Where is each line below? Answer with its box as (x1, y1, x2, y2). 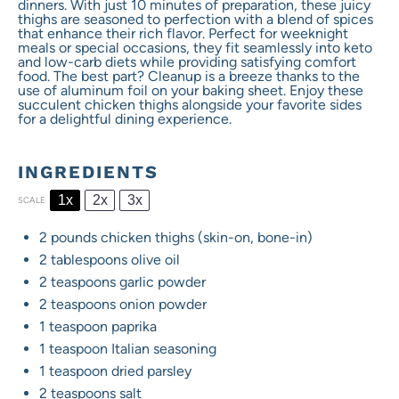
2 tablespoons (39, 251, 127, 268)
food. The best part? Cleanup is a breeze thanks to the (18, 68, 360, 85)
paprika (108, 318, 157, 335)
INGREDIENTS (18, 161, 159, 183)
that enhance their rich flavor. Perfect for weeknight (18, 25, 348, 42)
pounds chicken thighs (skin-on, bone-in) (47, 229, 313, 246)
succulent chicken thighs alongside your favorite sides (18, 96, 362, 113)
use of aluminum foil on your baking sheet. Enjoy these (18, 82, 363, 99)
